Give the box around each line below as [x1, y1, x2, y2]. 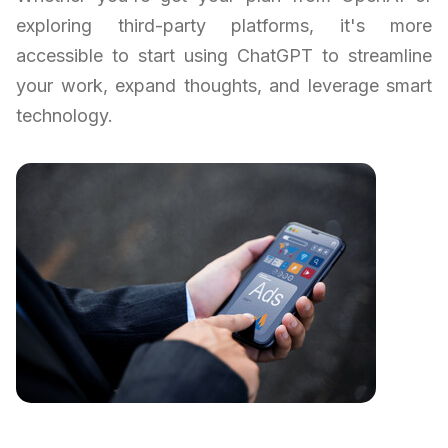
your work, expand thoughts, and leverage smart [16, 75, 432, 97]
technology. [16, 105, 113, 127]
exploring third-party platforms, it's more [16, 15, 432, 37]
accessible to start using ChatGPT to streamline [16, 45, 432, 67]
